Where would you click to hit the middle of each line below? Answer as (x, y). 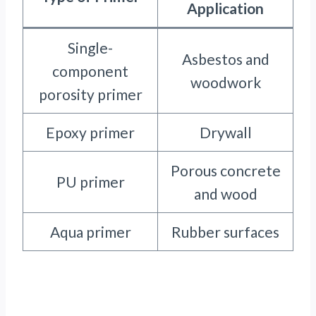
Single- (90, 48)
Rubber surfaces (225, 232)
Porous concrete (225, 171)
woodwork (225, 83)
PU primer (90, 182)
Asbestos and (225, 59)
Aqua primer (90, 232)
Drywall (225, 133)
